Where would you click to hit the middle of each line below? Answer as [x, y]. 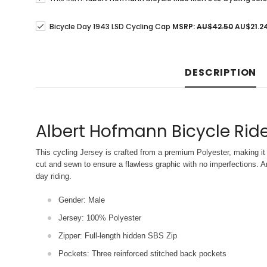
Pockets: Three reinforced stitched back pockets [142, 254]
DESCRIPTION [221, 72]
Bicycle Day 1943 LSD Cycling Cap [110, 27]
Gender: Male [82, 200]
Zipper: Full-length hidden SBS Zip [118, 236]
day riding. [54, 176]
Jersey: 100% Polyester [100, 218]
